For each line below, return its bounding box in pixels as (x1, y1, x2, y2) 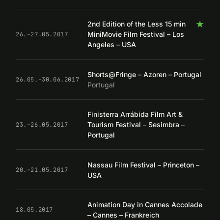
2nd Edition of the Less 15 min (87, 20, 186, 28)
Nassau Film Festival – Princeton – (87, 160, 199, 169)
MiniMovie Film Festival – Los (87, 30, 184, 39)
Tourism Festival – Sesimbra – (87, 120, 185, 129)
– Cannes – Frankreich (87, 210, 159, 219)
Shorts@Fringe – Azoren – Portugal (87, 70, 201, 79)
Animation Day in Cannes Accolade (87, 200, 202, 209)
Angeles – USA (87, 40, 136, 49)
